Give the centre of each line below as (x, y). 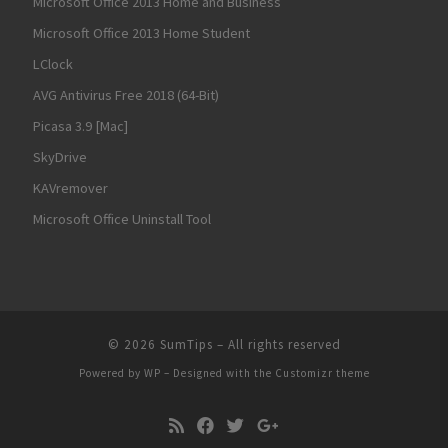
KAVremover (70, 187)
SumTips (186, 344)
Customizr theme (322, 372)
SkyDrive (60, 156)
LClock (53, 63)
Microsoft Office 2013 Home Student (141, 32)
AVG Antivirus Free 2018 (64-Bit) (126, 94)
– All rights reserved (276, 344)
